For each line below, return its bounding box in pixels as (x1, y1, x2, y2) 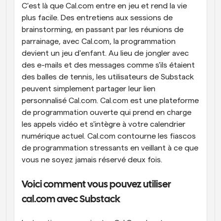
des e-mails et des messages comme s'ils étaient (22, 61, 195, 69)
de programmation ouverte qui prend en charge (22, 109, 191, 116)
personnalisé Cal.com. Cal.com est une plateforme (22, 97, 199, 105)
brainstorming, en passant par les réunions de (22, 26, 184, 34)
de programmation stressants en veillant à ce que (22, 144, 198, 152)
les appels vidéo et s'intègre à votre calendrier (22, 120, 185, 128)
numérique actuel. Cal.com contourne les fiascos (22, 132, 196, 140)
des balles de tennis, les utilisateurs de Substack (22, 73, 194, 81)
